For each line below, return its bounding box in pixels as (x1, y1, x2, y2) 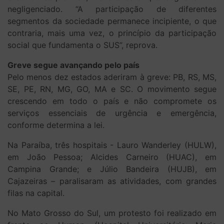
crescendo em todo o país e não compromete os (7, 95, 216, 106)
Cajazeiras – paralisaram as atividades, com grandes (7, 175, 216, 186)
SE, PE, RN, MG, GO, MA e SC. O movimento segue (7, 83, 216, 94)
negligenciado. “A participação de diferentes (7, 3, 216, 14)
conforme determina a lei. (7, 119, 107, 130)
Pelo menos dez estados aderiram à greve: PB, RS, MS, (7, 71, 216, 82)
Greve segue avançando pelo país (7, 59, 141, 70)
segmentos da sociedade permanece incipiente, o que (7, 15, 216, 26)
